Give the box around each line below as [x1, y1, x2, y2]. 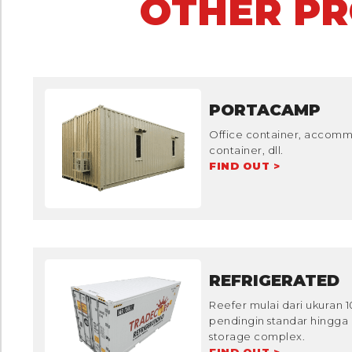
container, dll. [209, 143, 284, 156]
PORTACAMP [209, 100, 321, 119]
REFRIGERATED [209, 271, 339, 291]
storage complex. [209, 330, 305, 343]
